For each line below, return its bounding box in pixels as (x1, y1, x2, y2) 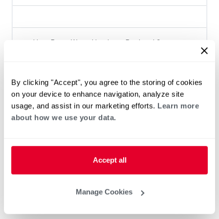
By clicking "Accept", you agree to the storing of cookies (11, 78, 203, 87)
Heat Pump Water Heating (33, 38, 117, 46)
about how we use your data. (11, 113, 116, 122)
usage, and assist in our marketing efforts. (11, 101, 157, 110)
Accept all (92, 155, 127, 164)
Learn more (157, 101, 199, 110)
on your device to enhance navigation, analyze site (11, 89, 184, 98)
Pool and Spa (126, 38, 169, 46)
